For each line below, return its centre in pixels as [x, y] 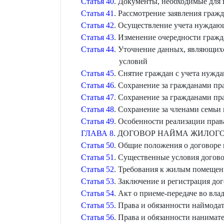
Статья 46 [97, 85]
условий [133, 61]
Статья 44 [97, 49]
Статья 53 [97, 181]
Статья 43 [97, 37]
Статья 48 [97, 109]
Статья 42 [97, 25]
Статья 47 [97, 97]
